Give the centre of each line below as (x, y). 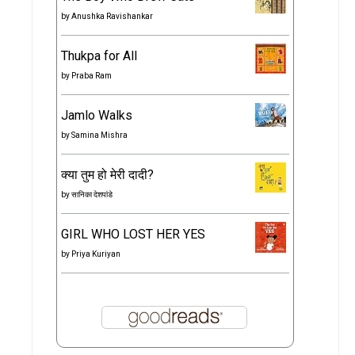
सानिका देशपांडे (92, 195)
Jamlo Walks (97, 116)
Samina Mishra (99, 136)
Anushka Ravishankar (112, 17)
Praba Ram (92, 76)
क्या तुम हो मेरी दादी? (107, 175)
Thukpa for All (99, 56)
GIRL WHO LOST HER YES (133, 235)
